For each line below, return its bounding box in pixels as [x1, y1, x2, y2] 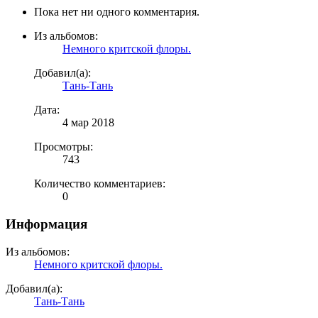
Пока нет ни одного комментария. [34, 6, 199, 18]
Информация [6, 216, 87, 232]
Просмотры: [34, 141, 93, 153]
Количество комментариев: [34, 177, 165, 190]
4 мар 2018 [62, 116, 114, 129]
